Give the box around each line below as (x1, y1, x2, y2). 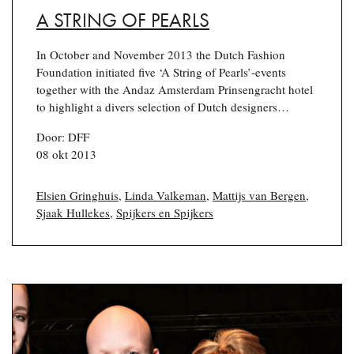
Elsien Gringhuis (36, 187, 119, 203)
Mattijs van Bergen (213, 187, 306, 203)
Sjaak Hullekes (36, 205, 110, 220)
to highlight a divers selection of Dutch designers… (36, 99, 289, 115)
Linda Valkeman (125, 187, 206, 203)
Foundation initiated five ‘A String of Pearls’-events (36, 64, 286, 80)
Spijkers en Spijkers (116, 205, 213, 220)
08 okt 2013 (36, 146, 96, 162)
